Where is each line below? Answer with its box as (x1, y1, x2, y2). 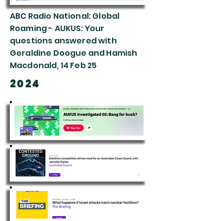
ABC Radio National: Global (10, 10, 120, 22)
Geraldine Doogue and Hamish (10, 47, 138, 59)
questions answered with (10, 35, 117, 46)
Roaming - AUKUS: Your (10, 23, 105, 34)
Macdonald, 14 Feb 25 (10, 60, 97, 71)
